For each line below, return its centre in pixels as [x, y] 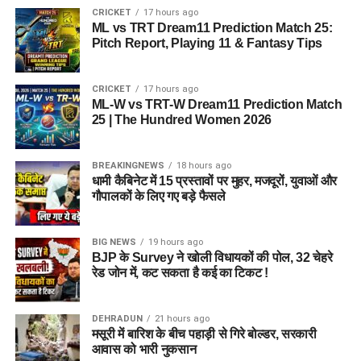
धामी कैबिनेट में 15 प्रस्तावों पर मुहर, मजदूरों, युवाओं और [214, 181]
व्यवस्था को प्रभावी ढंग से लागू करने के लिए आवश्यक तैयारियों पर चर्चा [174, 19]
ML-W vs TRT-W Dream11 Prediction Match [217, 105]
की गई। [33, 38]
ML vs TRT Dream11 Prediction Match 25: [212, 28]
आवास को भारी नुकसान [144, 350]
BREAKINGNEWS [128, 166]
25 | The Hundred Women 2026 [182, 120]
